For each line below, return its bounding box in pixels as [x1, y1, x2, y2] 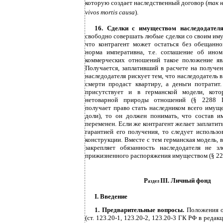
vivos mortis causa [85, 8, 135, 16]
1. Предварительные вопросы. [95, 206, 187, 214]
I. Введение [95, 193, 127, 200]
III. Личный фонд [160, 177, 211, 184]
